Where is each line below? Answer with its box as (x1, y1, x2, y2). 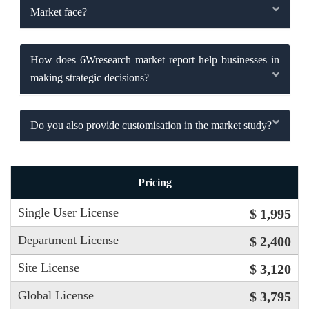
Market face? (30, 6, 87, 19)
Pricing (137, 176, 172, 188)
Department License (18, 232, 119, 247)
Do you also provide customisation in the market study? (30, 119, 272, 132)
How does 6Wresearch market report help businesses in (30, 54, 279, 66)
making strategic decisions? (30, 72, 149, 84)
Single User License (18, 205, 119, 219)
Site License (18, 260, 79, 275)
